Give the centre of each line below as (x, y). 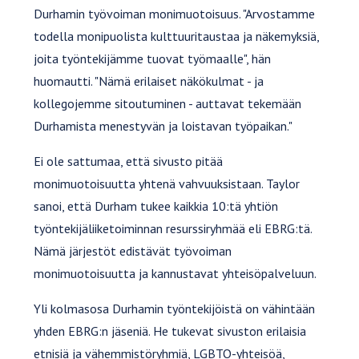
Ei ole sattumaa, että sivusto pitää (129, 161)
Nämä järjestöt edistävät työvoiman (133, 250)
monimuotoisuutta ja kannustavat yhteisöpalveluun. (175, 273)
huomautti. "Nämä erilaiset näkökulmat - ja (149, 81)
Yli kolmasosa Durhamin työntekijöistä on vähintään (175, 308)
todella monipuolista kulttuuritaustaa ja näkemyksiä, (177, 36)
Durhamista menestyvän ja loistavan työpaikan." (163, 125)
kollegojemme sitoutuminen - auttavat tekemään (168, 103)
